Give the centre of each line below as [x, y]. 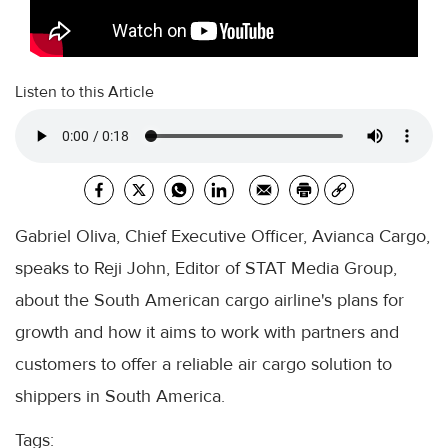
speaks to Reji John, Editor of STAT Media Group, [206, 268]
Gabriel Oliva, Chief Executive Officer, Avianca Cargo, [222, 236]
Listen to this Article [84, 92]
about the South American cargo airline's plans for [209, 300]
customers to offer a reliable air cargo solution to [203, 364]
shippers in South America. [120, 396]
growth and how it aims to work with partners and [207, 332]
